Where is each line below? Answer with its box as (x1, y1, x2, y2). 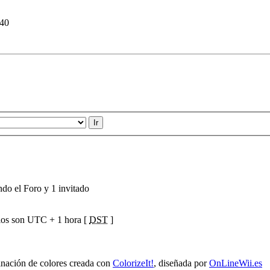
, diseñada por (154, 257, 209, 268)
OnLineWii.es (209, 257, 262, 268)
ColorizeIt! (113, 257, 154, 268)
